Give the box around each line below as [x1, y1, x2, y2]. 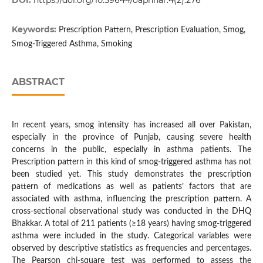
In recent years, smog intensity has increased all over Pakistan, [11, 121, 252, 130]
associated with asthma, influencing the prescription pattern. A [11, 195, 252, 204]
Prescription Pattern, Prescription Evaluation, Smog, [58, 26, 245, 35]
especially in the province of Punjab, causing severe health [11, 133, 252, 142]
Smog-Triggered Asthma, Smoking [11, 40, 132, 49]
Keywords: [11, 24, 59, 35]
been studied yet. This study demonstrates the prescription [11, 170, 252, 179]
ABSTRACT [11, 76, 65, 88]
